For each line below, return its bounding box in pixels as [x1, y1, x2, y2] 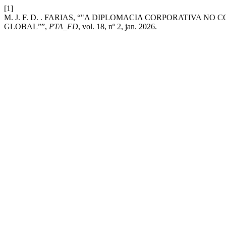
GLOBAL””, [4, 22, 49, 31]
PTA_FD [49, 22, 78, 31]
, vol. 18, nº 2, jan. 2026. [78, 22, 157, 31]
